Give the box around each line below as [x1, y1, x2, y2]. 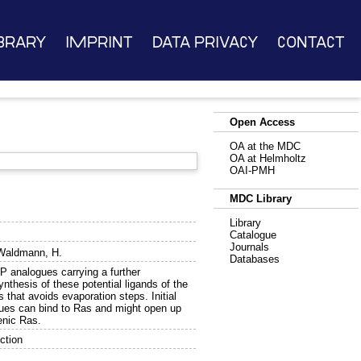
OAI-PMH [230, 164, 275, 176]
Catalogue [230, 229, 276, 241]
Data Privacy [151, 35, 258, 50]
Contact [277, 35, 346, 50]
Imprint [64, 35, 133, 50]
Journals [230, 241, 269, 253]
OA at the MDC [230, 140, 301, 152]
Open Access [230, 116, 295, 128]
